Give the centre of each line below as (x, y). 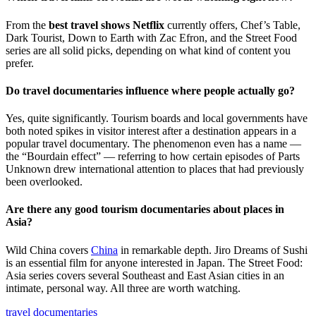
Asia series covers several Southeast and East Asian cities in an (145, 275)
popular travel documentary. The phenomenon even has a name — (153, 144)
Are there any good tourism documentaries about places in (145, 209)
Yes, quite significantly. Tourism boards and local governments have (157, 119)
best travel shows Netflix (107, 25)
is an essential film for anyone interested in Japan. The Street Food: (154, 262)
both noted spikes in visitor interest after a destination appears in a (151, 131)
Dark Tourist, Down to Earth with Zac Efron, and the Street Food (151, 37)
